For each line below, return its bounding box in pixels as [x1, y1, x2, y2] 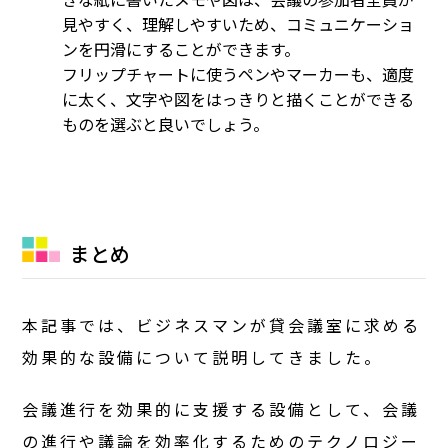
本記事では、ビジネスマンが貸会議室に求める [22, 312, 422, 337]
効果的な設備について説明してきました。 [22, 344, 384, 369]
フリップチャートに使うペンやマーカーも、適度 [62, 61, 415, 86]
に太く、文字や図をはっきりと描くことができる [62, 86, 415, 111]
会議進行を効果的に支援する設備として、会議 [22, 396, 421, 421]
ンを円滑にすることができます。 [62, 36, 301, 61]
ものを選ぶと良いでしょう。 [62, 111, 270, 136]
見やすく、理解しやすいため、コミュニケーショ [62, 11, 415, 36]
